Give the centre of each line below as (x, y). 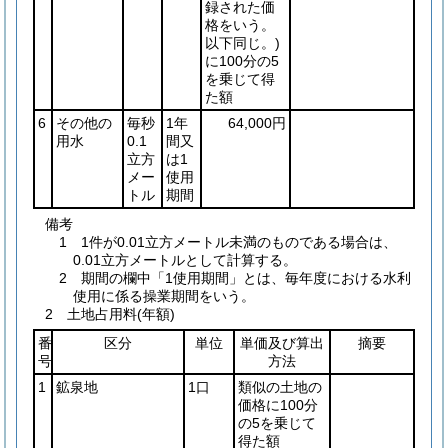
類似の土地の (280, 387)
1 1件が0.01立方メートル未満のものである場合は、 (228, 242)
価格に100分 (278, 405)
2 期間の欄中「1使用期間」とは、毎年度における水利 (235, 278)
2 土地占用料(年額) (110, 314)
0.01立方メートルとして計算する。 (185, 260)
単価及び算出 (282, 343)
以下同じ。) (242, 43)
